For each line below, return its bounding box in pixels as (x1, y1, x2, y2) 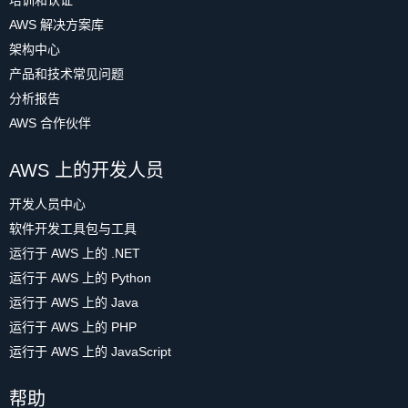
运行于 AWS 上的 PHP (9, 320, 137, 334)
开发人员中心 (9, 197, 86, 211)
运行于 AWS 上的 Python (9, 270, 151, 285)
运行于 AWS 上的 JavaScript (9, 344, 171, 359)
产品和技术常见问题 (9, 66, 124, 81)
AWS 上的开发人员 (9, 160, 164, 180)
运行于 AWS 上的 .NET (9, 246, 140, 260)
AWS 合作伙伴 (9, 116, 91, 130)
